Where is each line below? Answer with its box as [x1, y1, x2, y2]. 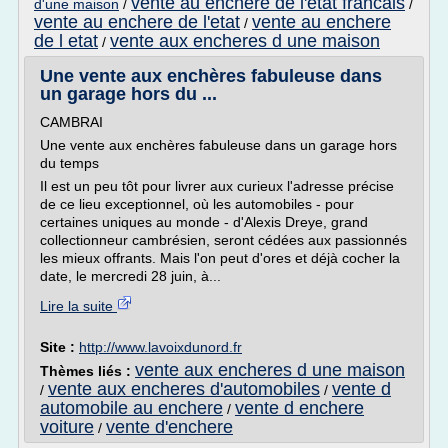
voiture [40, 417, 94, 437]
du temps [40, 155, 99, 171]
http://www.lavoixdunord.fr [79, 339, 242, 355]
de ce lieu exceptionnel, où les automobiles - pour [40, 196, 354, 212]
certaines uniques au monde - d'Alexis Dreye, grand [40, 214, 368, 230]
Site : [40, 339, 79, 355]
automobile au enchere [40, 398, 223, 418]
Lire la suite [40, 298, 117, 314]
